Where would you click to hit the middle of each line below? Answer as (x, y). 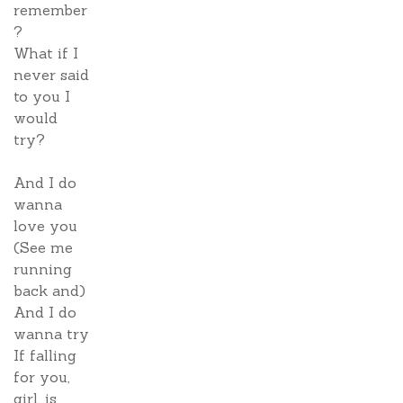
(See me (43, 247)
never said (51, 75)
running (43, 269)
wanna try (51, 334)
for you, (42, 377)
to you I (42, 96)
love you (45, 226)
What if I (46, 53)
